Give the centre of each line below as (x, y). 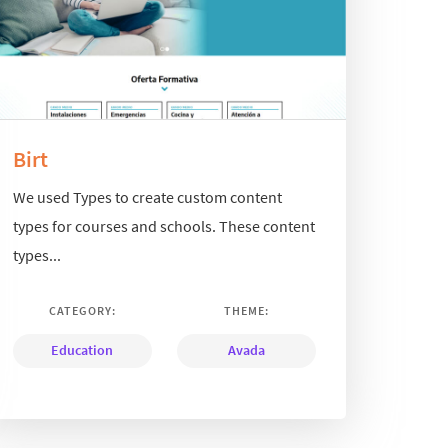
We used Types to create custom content (147, 197)
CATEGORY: (82, 311)
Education (82, 350)
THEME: (246, 311)
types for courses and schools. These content (163, 226)
